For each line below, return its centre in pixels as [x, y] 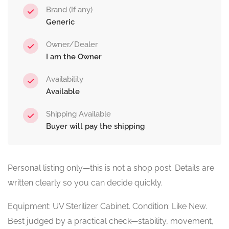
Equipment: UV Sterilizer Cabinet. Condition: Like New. [107, 207]
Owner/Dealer [72, 45]
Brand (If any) [69, 10]
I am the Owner [74, 57]
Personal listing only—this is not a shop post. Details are [111, 168]
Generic [60, 22]
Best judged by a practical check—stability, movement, [111, 221]
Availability [65, 79]
